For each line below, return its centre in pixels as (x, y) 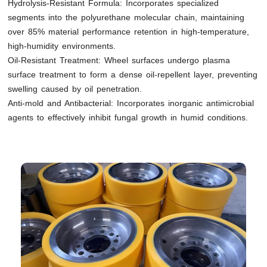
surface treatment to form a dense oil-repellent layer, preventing (133, 75)
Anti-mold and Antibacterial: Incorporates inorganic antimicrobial (131, 103)
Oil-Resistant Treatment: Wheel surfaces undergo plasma (119, 60)
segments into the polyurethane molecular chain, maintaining (126, 18)
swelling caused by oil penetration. (75, 89)
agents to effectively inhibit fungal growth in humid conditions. (128, 118)
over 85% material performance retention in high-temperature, (129, 32)
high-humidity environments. (62, 46)
